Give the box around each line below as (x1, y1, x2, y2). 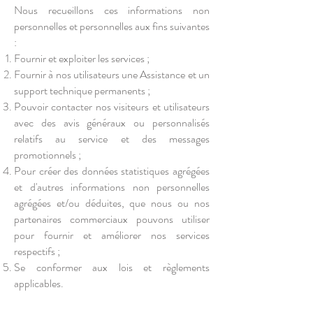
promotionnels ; (14, 147, 81, 163)
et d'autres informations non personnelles (14, 179, 210, 195)
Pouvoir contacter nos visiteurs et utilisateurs (14, 99, 210, 115)
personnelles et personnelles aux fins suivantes (14, 18, 210, 34)
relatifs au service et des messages (14, 131, 210, 147)
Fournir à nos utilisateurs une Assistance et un (14, 66, 210, 82)
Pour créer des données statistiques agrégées (14, 163, 210, 179)
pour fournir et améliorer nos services (14, 227, 210, 243)
